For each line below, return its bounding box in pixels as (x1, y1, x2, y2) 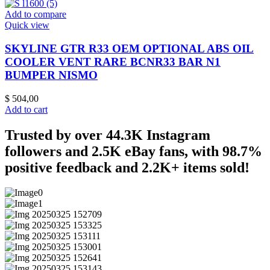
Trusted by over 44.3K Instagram (5, 127, 210, 143)
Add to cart (5, 104, 48, 115)
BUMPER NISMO (5, 68, 98, 81)
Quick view (5, 20, 49, 31)
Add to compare (5, 9, 66, 20)
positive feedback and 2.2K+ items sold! (5, 159, 250, 175)
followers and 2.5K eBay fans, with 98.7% (5, 143, 262, 159)
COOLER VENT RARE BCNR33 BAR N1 (5, 55, 221, 68)
